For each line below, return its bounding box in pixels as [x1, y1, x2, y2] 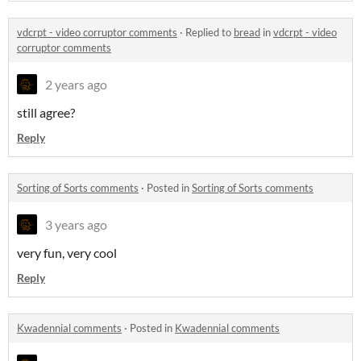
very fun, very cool [17, 245, 117, 261]
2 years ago [45, 77, 107, 93]
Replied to [185, 26, 234, 39]
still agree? [17, 105, 75, 121]
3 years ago [45, 217, 107, 233]
